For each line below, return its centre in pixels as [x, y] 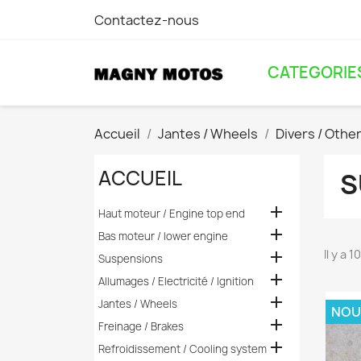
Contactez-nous [147, 20]
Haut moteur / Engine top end [171, 214]
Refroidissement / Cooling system [182, 349]
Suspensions [130, 259]
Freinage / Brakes [141, 326]
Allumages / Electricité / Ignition [176, 281]
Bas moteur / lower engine [163, 236]
